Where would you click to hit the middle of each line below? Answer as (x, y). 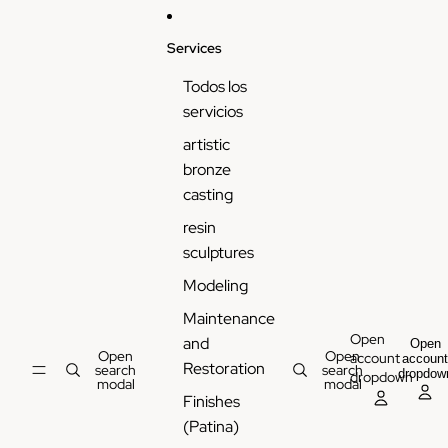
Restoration (223, 368)
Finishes (211, 401)
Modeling (215, 285)
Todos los (214, 86)
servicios (212, 111)
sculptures (218, 252)
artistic (206, 144)
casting (207, 194)
